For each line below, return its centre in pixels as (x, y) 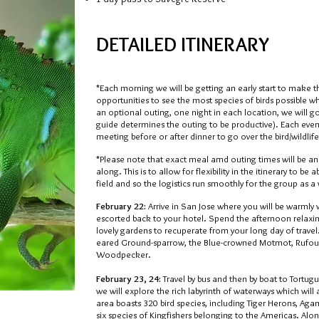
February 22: (121, 206)
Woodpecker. (124, 254)
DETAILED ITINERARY (183, 44)
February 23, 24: (130, 278)
